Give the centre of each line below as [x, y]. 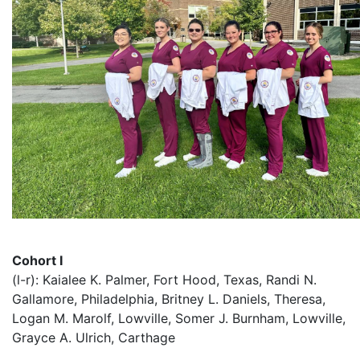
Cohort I [37, 260]
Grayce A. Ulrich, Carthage [94, 337]
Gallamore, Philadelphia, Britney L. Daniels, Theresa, [169, 299]
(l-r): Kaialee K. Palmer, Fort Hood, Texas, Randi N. [164, 280]
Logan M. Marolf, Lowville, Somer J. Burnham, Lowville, [179, 318]
